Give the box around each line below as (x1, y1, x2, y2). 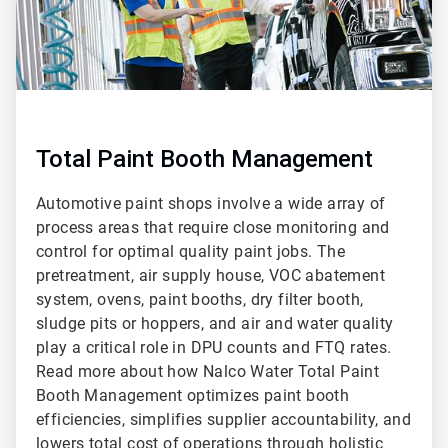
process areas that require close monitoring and (36, 218, 390, 238)
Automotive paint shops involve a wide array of (36, 194, 386, 214)
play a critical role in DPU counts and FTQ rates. (36, 338, 396, 358)
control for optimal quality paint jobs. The (36, 242, 346, 262)
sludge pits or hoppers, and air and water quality (36, 314, 394, 334)
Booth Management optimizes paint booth (36, 386, 350, 406)
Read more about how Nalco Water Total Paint (36, 362, 380, 382)
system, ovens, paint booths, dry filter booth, (36, 290, 364, 310)
